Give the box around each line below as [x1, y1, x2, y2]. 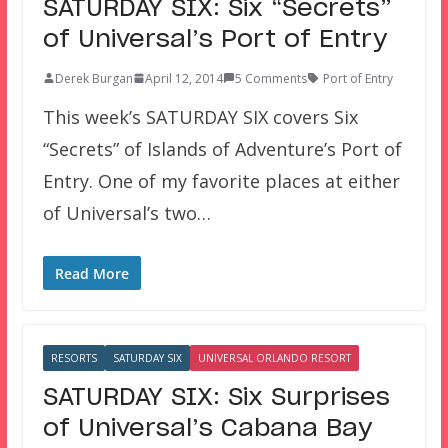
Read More [54, 263, 129, 283]
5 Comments [234, 69, 307, 87]
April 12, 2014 [144, 69, 223, 87]
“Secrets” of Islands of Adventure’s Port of [42, 136, 402, 161]
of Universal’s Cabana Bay [42, 416, 372, 441]
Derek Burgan [54, 69, 133, 87]
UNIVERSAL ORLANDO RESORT [197, 350, 351, 365]
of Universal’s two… [42, 200, 211, 225]
